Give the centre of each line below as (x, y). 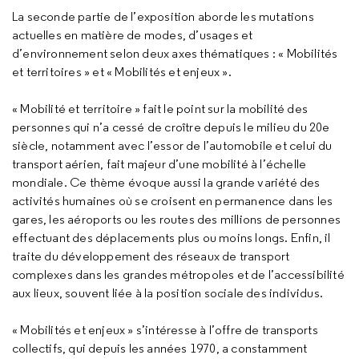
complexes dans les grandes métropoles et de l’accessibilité (178, 274)
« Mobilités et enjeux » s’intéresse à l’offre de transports (165, 330)
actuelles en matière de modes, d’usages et (133, 35)
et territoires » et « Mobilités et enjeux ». (122, 72)
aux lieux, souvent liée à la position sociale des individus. (168, 293)
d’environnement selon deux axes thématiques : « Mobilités (175, 53)
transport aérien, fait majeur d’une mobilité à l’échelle (159, 164)
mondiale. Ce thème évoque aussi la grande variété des (166, 182)
